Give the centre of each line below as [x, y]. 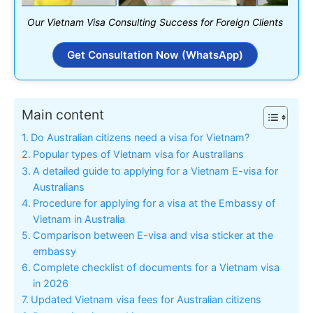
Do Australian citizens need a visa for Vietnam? [140, 137]
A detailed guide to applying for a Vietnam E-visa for [155, 171]
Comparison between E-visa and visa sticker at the [153, 235]
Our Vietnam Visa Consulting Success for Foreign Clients [155, 22]
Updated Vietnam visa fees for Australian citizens [146, 299]
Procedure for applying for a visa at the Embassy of [154, 203]
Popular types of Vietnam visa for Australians [138, 154]
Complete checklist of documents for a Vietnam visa [156, 267]
